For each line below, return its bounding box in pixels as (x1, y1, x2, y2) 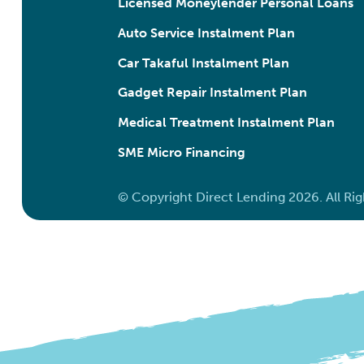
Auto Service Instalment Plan (117, 24, 295, 41)
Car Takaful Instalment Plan (117, 54, 289, 71)
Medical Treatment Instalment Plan (117, 115, 335, 131)
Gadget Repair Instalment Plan (117, 84, 307, 101)
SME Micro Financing (117, 144, 245, 160)
